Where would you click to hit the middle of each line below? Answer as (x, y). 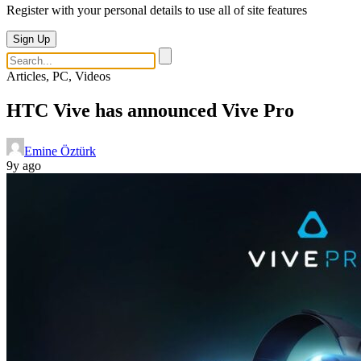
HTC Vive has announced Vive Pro (150, 110)
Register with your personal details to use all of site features (157, 10)
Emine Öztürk (60, 151)
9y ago (24, 165)
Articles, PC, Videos (58, 76)
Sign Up (31, 39)
